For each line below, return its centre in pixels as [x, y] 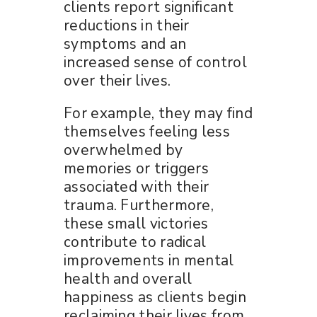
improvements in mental [149, 260]
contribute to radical [135, 242]
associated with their [137, 186]
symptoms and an [125, 44]
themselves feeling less [147, 131]
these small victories [136, 223]
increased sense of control [155, 62]
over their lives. [117, 80]
